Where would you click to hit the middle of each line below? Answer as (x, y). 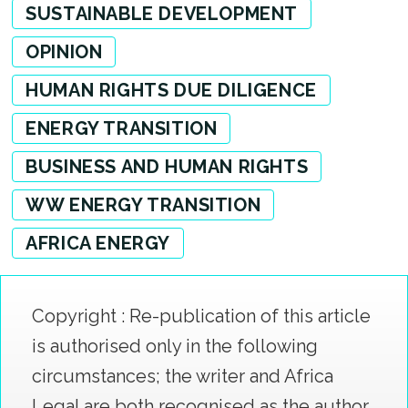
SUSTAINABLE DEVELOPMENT (162, 14)
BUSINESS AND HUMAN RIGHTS (167, 167)
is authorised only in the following (174, 346)
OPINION (64, 52)
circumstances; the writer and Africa (182, 376)
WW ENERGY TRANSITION (143, 205)
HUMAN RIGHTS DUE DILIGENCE (171, 91)
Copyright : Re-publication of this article (201, 316)
